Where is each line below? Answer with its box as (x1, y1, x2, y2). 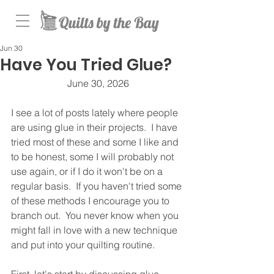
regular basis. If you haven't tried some (11, 180, 184, 192)
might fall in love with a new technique (11, 224, 180, 236)
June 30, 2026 (67, 77, 129, 89)
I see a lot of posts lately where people (11, 106, 180, 119)
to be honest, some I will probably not (11, 150, 176, 163)
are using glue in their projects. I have (11, 121, 180, 133)
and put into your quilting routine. (11, 239, 160, 251)
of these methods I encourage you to (11, 194, 172, 207)
